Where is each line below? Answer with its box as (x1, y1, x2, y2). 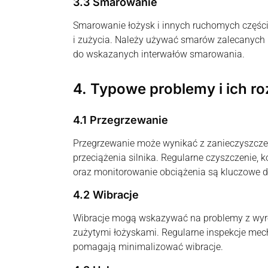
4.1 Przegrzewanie (73, 114, 168, 127)
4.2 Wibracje (73, 188, 139, 202)
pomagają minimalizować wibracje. (73, 241, 223, 253)
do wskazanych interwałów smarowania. (73, 48, 245, 60)
